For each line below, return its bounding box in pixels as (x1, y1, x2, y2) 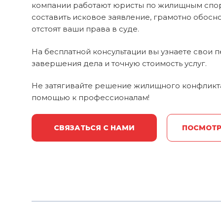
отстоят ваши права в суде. (32, 24, 139, 34)
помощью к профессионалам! (32, 92, 149, 102)
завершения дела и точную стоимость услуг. (32, 58, 207, 68)
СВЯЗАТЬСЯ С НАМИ (53, 123, 135, 133)
